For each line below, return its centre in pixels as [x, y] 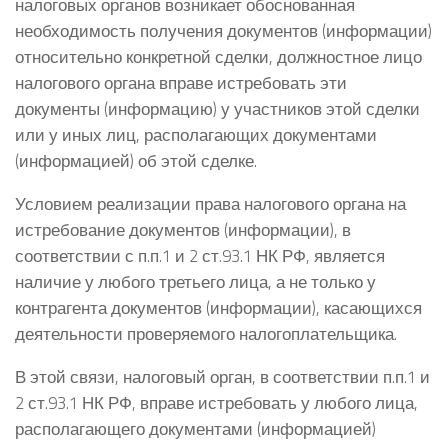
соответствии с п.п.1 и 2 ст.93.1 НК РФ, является [200, 256]
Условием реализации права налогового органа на [210, 204]
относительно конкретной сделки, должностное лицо [218, 57]
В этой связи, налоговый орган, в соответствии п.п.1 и [222, 376]
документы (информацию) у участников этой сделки [217, 109]
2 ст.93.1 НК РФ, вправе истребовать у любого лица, [216, 402]
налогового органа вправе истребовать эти [181, 83]
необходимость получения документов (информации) [223, 31]
